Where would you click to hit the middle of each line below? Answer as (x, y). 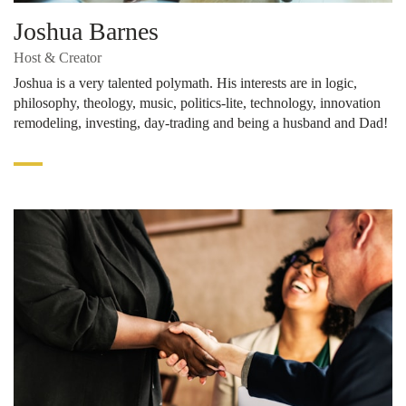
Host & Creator (58, 58)
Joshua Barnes (86, 32)
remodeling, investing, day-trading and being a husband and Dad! (201, 123)
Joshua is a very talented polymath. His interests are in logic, (185, 83)
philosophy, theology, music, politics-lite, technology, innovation (197, 103)
